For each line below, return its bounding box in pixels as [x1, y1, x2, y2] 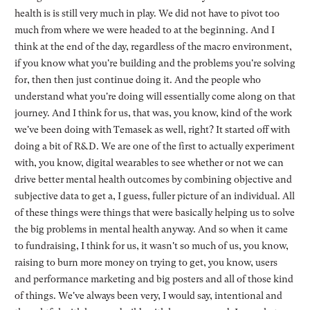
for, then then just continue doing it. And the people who [14, 73, 261, 85]
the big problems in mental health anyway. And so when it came [14, 223, 288, 235]
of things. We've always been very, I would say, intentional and [14, 289, 282, 301]
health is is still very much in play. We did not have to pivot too [14, 7, 280, 19]
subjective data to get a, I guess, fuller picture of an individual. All [14, 190, 295, 201]
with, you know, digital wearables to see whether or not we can [14, 156, 284, 168]
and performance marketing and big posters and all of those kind [14, 273, 293, 284]
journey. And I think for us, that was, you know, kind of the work [14, 107, 292, 118]
